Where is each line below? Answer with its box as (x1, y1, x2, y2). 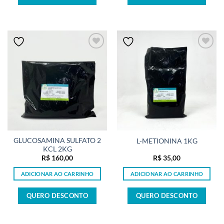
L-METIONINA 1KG (136, 136, 197, 145)
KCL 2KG (42, 144, 72, 153)
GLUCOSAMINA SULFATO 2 (13, 136, 101, 144)
